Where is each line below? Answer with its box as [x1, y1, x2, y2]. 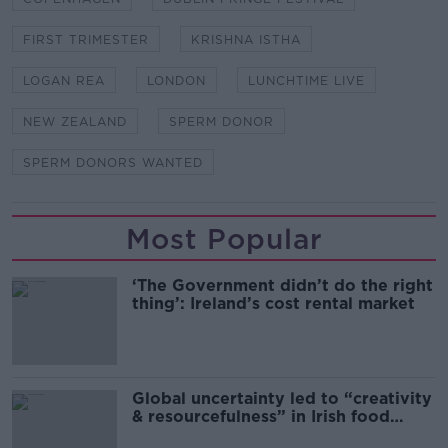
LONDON [147, 72, 206, 88]
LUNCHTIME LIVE [248, 72, 365, 88]
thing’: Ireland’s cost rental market [132, 293, 415, 313]
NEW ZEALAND [23, 113, 127, 129]
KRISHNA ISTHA [191, 31, 301, 47]
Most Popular [125, 221, 323, 256]
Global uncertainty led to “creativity [132, 388, 432, 408]
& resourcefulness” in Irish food [132, 406, 390, 426]
